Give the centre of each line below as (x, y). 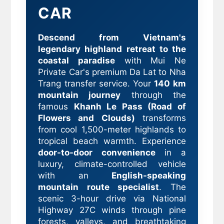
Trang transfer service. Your (96, 83)
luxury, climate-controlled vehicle (112, 164)
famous (56, 106)
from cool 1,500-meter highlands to (112, 129)
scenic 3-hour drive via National (112, 198)
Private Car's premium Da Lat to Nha (112, 72)
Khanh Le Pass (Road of (130, 106)
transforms (160, 118)
